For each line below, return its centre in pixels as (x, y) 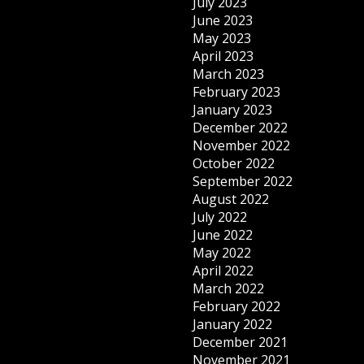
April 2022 (223, 271)
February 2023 (237, 92)
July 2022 (220, 217)
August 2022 (231, 199)
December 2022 (240, 128)
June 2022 (223, 235)
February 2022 (237, 307)
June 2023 (223, 21)
